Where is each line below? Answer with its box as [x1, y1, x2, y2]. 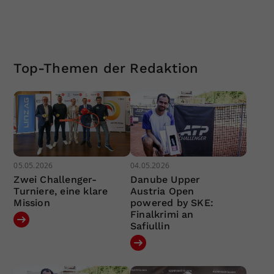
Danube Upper [130, 174, 201, 186]
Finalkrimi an [130, 209, 194, 221]
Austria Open [130, 185, 194, 198]
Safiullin [130, 220, 170, 232]
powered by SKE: [130, 197, 213, 209]
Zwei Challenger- [13, 174, 97, 186]
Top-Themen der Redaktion [13, 60, 199, 76]
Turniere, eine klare [13, 185, 108, 198]
